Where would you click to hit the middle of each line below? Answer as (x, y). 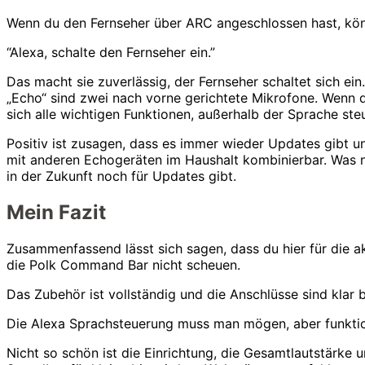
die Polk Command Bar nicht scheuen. (123, 265)
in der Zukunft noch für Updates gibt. (121, 176)
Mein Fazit (56, 213)
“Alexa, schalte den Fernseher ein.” (111, 53)
